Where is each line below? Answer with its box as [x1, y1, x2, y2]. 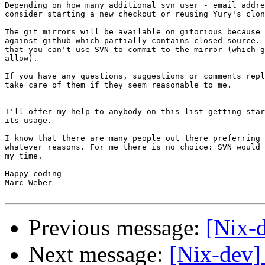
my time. [5, 151, 43, 161]
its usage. [5, 116, 52, 125]
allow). [5, 54, 38, 63]
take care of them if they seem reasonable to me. [5, 80, 232, 90]
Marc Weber [5, 178, 52, 188]
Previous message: [28, 215, 206, 241]
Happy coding [5, 169, 62, 179]
